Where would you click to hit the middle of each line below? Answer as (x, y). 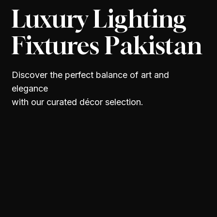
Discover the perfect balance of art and (90, 75)
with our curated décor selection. (77, 102)
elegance (30, 89)
